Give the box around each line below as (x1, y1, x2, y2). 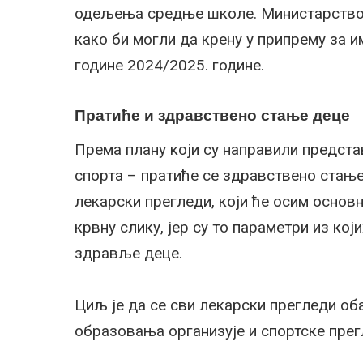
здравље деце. (75, 243, 182, 263)
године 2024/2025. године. (75, 55, 264, 75)
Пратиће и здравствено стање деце (75, 106, 350, 124)
